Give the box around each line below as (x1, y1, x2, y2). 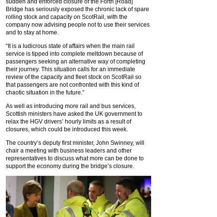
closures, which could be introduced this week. (6, 126, 128, 133)
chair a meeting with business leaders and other (6, 147, 132, 155)
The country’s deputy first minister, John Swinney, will (6, 139, 144, 147)
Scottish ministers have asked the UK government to (6, 110, 142, 118)
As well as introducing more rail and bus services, (6, 103, 136, 110)
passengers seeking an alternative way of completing (6, 58, 145, 65)
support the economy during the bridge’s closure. (6, 163, 134, 170)
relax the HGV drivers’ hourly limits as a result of (6, 118, 131, 125)
